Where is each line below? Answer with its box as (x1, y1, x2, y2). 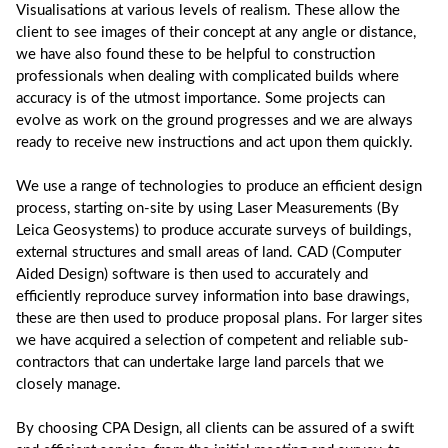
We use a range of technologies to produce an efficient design (16, 178, 422, 194)
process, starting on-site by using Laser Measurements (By (16, 200, 399, 216)
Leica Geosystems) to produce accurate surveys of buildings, (16, 222, 411, 238)
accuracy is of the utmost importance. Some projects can (16, 90, 385, 106)
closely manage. (16, 376, 121, 392)
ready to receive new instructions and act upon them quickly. (16, 134, 413, 150)
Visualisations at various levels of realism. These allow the (16, 2, 400, 18)
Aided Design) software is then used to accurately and (16, 266, 368, 282)
